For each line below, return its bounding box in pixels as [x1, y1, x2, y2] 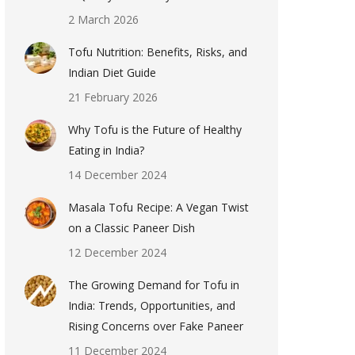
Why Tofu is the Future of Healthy [68, 122, 242, 137]
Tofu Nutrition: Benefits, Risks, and [68, 44, 247, 59]
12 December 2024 [68, 245, 166, 260]
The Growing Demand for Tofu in [68, 277, 239, 292]
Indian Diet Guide [68, 65, 156, 80]
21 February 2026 [68, 90, 158, 105]
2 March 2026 [68, 12, 139, 27]
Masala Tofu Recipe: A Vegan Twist [68, 200, 249, 215]
